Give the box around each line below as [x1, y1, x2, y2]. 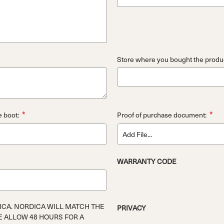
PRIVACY [116, 202, 146, 213]
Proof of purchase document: [116, 109, 206, 120]
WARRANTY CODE [116, 155, 176, 166]
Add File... [122, 128, 152, 139]
